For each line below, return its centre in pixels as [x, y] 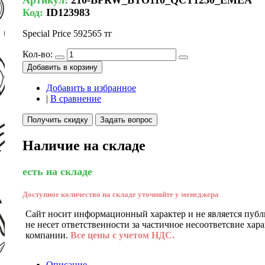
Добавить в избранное [91, 88]
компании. [48, 235]
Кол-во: [38, 54]
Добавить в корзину [62, 67]
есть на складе [57, 171]
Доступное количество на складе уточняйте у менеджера [121, 194]
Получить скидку [58, 119]
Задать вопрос [126, 119]
